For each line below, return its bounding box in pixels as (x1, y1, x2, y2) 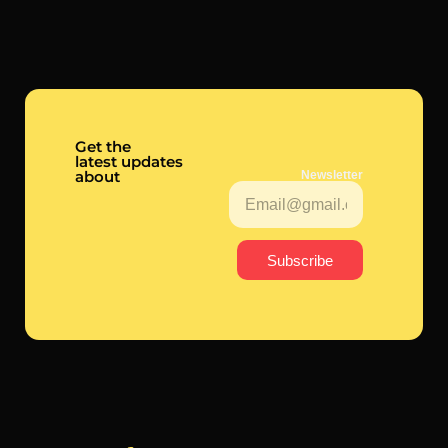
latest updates (75, 152, 183, 172)
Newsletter (301, 168, 363, 183)
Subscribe (267, 251, 333, 269)
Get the (75, 137, 131, 157)
